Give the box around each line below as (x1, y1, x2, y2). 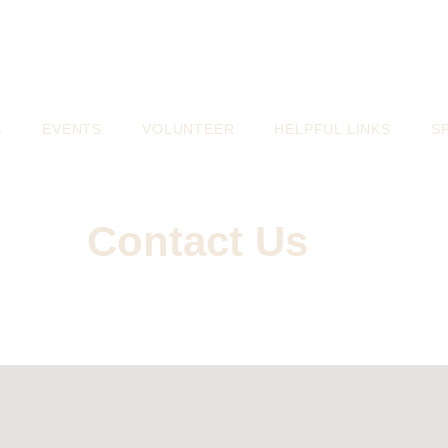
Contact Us (86, 218, 308, 266)
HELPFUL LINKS (274, 121, 391, 137)
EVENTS (42, 121, 103, 137)
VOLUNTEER (142, 121, 235, 137)
